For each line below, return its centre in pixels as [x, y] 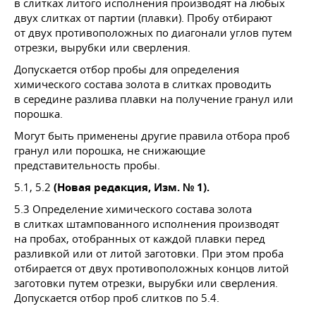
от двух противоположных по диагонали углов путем [153, 32]
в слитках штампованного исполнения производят [147, 223]
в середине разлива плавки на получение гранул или [154, 98]
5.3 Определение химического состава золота [133, 208]
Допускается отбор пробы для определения [127, 69]
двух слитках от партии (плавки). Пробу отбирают [143, 17]
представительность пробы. [87, 165]
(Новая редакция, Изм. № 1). [132, 187]
